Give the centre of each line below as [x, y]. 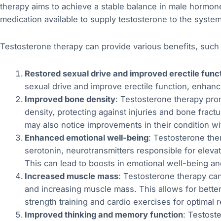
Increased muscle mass [71, 176]
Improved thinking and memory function [104, 214]
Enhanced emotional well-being [86, 137]
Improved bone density [70, 99]
